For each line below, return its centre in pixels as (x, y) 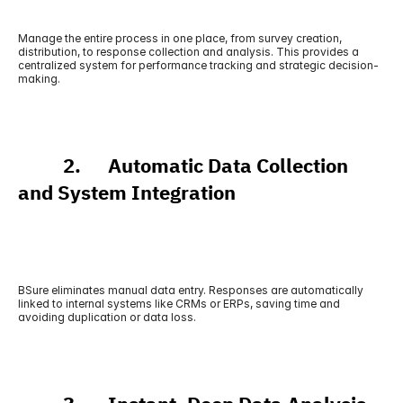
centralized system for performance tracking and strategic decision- (198, 65)
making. (39, 79)
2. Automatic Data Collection (183, 166)
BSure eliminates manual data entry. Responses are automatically (191, 290)
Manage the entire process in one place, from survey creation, (180, 38)
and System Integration (127, 193)
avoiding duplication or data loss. (107, 317)
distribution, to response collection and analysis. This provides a (188, 52)
